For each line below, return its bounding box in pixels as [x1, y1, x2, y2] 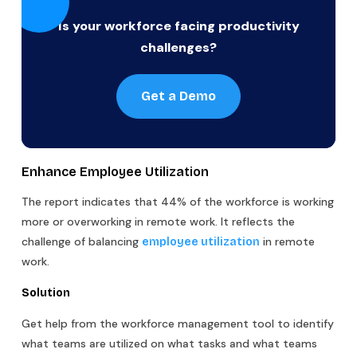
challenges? [140, 38, 217, 56]
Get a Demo [141, 88, 216, 104]
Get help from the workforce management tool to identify [22, 316, 334, 331]
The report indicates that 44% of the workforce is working [22, 194, 334, 209]
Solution [22, 285, 70, 300]
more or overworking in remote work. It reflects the [22, 214, 295, 229]
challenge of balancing [22, 233, 142, 249]
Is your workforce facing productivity [57, 17, 300, 34]
